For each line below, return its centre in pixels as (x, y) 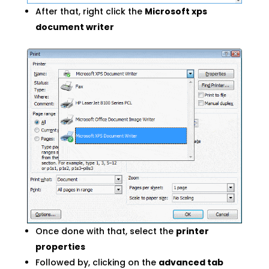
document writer (74, 27)
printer (192, 231)
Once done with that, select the (105, 231)
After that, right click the (90, 12)
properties (60, 247)
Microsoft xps (176, 12)
